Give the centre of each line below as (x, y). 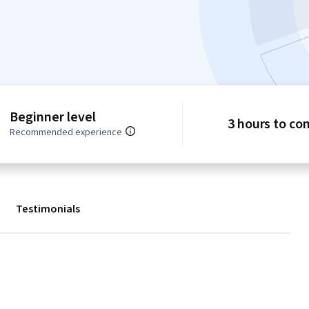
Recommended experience (66, 133)
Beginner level (53, 118)
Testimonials (48, 209)
